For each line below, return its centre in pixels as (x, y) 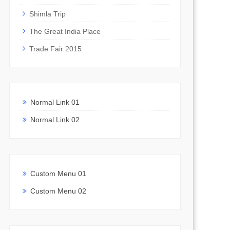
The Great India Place (65, 32)
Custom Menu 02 (58, 191)
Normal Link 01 (55, 102)
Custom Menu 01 (58, 173)
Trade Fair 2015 (55, 49)
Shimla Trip (47, 14)
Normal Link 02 (55, 119)
